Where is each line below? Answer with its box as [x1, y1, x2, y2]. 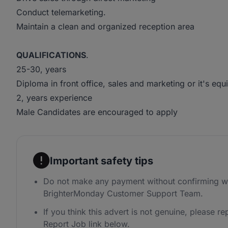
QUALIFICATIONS [16, 50, 86, 60]
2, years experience [16, 93, 95, 103]
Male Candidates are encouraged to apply [16, 107, 178, 117]
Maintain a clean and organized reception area [16, 21, 194, 32]
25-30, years [16, 64, 66, 74]
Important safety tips [50, 154, 153, 167]
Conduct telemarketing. [16, 7, 108, 17]
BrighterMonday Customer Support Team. [43, 188, 203, 198]
